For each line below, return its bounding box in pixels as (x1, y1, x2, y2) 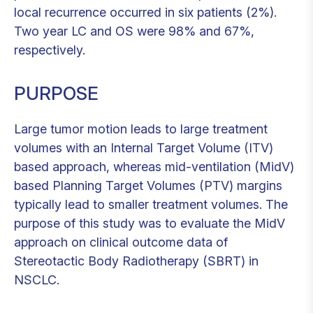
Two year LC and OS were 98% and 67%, (14, 23, 254, 38)
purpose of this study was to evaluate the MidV (14, 215, 285, 231)
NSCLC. (14, 272, 59, 287)
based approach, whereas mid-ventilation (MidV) (14, 159, 294, 174)
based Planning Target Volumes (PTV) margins (14, 177, 282, 193)
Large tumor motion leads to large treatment (14, 121, 268, 136)
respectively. (14, 42, 85, 57)
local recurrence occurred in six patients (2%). (14, 4, 277, 20)
